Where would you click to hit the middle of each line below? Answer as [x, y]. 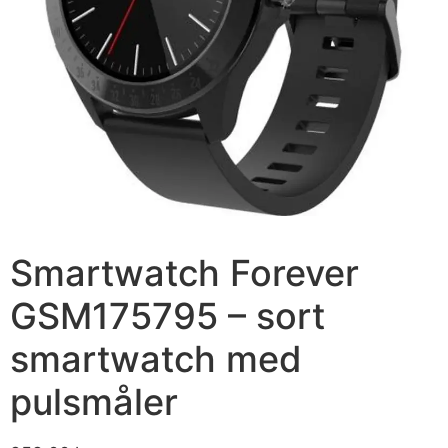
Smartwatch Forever [184, 272]
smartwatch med [156, 358]
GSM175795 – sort [167, 315]
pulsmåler [94, 401]
